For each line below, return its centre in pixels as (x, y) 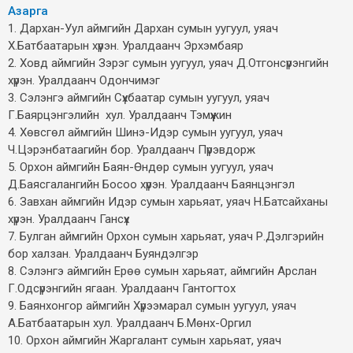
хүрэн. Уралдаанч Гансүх (69, 219)
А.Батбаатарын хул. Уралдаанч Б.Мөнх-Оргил (130, 323)
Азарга (28, 11)
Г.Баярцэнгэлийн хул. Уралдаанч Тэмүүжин (120, 115)
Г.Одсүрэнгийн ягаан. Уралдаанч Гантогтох (122, 288)
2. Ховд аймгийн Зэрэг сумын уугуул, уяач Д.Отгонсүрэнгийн (168, 63)
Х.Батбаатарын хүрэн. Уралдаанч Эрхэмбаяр (126, 45)
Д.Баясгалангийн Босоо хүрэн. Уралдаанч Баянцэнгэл (151, 184)
